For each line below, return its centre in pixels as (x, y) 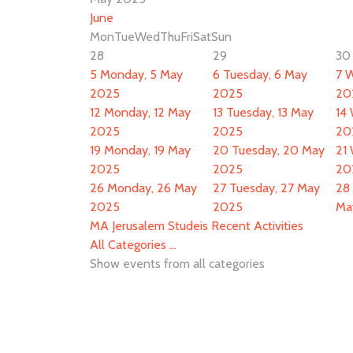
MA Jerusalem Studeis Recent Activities (197, 226)
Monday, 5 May (141, 74)
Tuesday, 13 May (270, 112)
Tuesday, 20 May (278, 150)
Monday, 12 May (147, 112)
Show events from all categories (177, 264)
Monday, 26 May (152, 188)
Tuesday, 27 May (275, 188)
